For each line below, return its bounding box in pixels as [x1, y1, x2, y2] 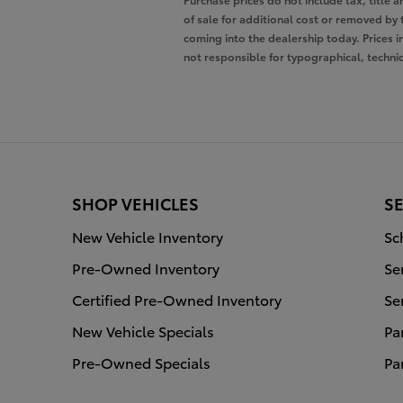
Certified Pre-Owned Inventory [72, 289, 282, 310]
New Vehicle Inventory [72, 226, 223, 247]
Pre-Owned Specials [72, 352, 210, 373]
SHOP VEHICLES [72, 192, 199, 215]
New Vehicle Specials [72, 320, 214, 342]
